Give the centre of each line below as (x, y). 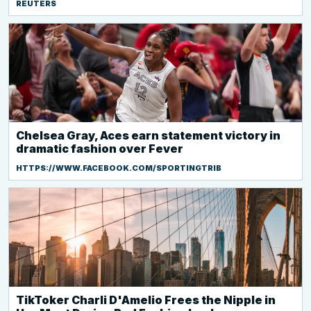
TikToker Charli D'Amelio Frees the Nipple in (146, 300)
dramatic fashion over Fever (100, 149)
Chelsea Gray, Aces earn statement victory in (148, 135)
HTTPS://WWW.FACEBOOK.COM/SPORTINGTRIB (119, 168)
